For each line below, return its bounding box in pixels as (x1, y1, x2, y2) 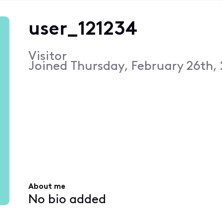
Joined (28, 60, 70, 73)
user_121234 (28, 20, 137, 40)
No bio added (28, 193, 106, 206)
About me (28, 183, 65, 191)
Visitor (28, 50, 67, 63)
